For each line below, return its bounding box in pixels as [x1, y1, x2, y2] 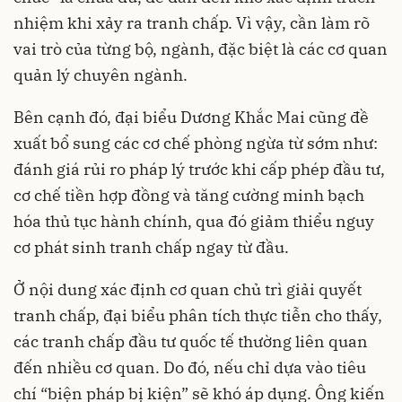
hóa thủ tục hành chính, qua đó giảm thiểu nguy [13, 210, 374, 232]
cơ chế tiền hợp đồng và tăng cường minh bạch [13, 184, 364, 205]
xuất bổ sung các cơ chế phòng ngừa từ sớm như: [13, 132, 378, 153]
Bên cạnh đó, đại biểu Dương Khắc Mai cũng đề [13, 106, 369, 127]
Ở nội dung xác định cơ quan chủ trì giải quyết [13, 278, 362, 300]
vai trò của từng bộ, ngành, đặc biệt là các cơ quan [13, 38, 388, 59]
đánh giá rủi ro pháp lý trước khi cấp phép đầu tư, [13, 158, 385, 179]
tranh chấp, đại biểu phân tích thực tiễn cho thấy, [13, 304, 382, 326]
